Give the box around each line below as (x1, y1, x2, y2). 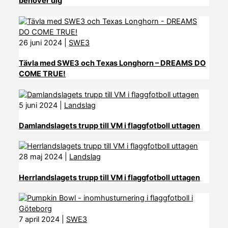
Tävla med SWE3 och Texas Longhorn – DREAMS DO (19, 59, 206, 68)
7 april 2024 (19, 215, 60, 224)
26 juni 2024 (19, 38, 63, 47)
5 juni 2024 (19, 100, 58, 110)
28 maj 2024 (19, 152, 63, 162)
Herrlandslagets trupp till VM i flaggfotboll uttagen (19, 173, 201, 182)
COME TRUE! (19, 69, 66, 79)
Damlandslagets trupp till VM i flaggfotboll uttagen (19, 121, 201, 130)
